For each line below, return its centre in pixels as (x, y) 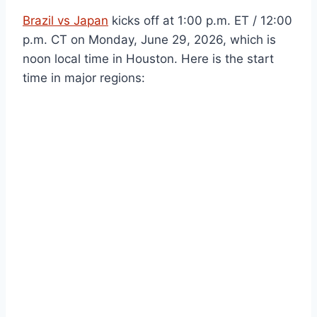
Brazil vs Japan (65, 21)
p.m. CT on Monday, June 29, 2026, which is (149, 40)
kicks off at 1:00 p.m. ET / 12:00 (200, 21)
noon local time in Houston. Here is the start (148, 59)
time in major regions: (84, 78)
